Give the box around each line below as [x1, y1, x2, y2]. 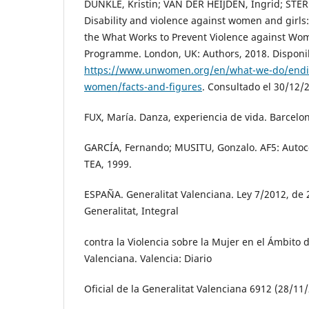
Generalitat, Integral [84, 204, 179, 218]
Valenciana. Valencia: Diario [84, 251, 212, 265]
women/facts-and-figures [84, 80, 202, 94]
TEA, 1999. [84, 157, 132, 171]
